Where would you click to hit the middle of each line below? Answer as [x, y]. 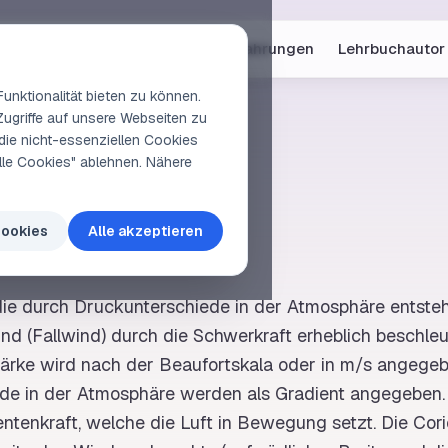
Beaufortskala [216, 364]
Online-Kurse [61, 48]
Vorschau [166, 48]
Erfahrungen [268, 48]
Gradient [310, 393]
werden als [225, 393]
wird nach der [97, 364]
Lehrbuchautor [391, 48]
